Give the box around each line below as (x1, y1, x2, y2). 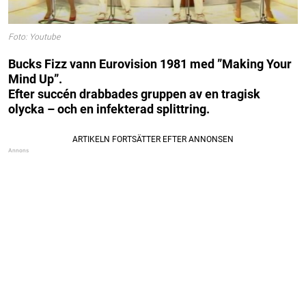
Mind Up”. (8, 71, 62, 86)
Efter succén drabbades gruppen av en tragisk (8, 86, 260, 101)
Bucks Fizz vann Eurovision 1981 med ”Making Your (8, 56, 292, 71)
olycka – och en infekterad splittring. (8, 101, 210, 116)
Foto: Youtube (8, 32, 60, 42)
